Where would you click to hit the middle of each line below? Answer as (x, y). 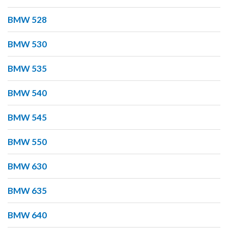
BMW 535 (27, 69)
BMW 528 (27, 20)
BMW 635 (27, 191)
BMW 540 (27, 93)
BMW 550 (27, 142)
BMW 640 (27, 215)
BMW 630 (27, 166)
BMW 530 (27, 44)
